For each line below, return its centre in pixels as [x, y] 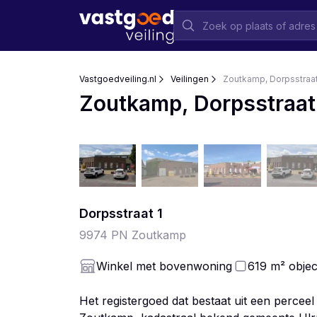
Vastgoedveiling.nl [118, 79]
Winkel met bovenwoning [164, 266]
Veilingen [190, 79]
